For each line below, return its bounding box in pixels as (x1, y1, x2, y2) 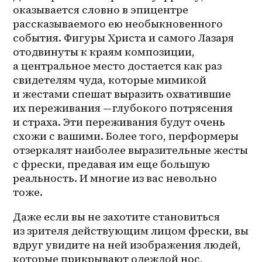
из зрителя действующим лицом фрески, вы (13, 223, 249, 238)
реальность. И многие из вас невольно (13, 170, 218, 185)
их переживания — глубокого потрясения (13, 100, 233, 115)
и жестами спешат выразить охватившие (13, 86, 232, 101)
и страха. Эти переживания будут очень (13, 114, 226, 129)
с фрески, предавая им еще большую (13, 156, 211, 171)
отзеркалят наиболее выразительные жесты (13, 142, 249, 157)
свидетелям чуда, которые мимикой (13, 72, 207, 87)
